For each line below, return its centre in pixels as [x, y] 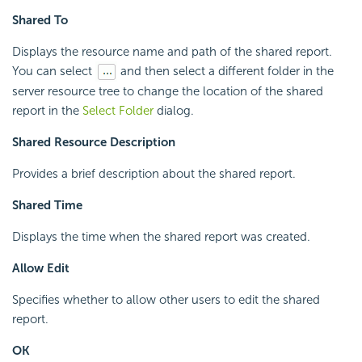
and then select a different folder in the [225, 71]
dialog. [174, 111]
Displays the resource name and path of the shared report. [172, 51]
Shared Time [47, 206]
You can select [54, 71]
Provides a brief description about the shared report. [154, 174]
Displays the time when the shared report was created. [161, 237]
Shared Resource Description [94, 143]
